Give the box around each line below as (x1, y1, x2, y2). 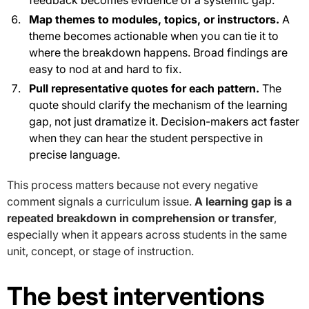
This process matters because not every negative (7, 177, 258, 192)
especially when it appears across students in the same (7, 227, 287, 241)
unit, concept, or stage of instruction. (7, 243, 194, 258)
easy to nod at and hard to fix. (29, 61, 181, 76)
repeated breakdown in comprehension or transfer (7, 210, 274, 225)
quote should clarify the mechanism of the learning (29, 97, 288, 112)
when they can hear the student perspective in (29, 130, 263, 145)
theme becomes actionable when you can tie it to (29, 28, 279, 43)
